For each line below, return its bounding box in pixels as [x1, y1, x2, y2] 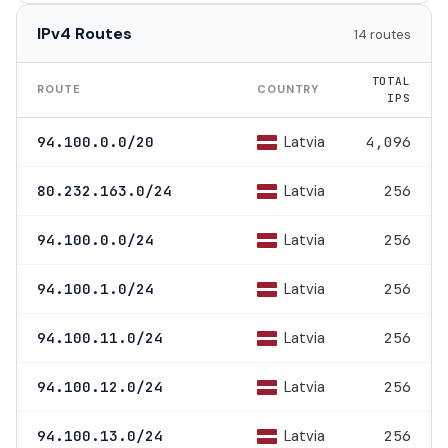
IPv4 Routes [37, 22, 132, 44]
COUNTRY [257, 81, 320, 96]
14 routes [354, 25, 411, 43]
